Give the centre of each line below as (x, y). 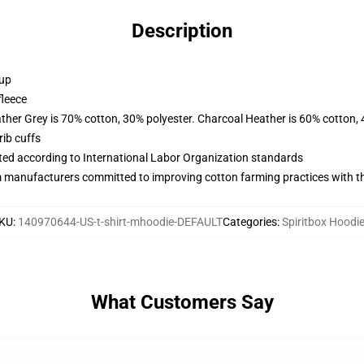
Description (182, 31)
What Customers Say (182, 302)
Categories (249, 222)
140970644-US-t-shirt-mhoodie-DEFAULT (120, 222)
